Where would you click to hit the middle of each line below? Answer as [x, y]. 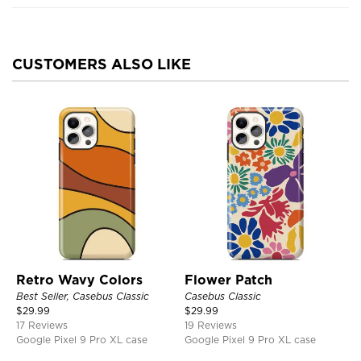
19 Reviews [211, 325]
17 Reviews [42, 325]
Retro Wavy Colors [79, 280]
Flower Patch [228, 280]
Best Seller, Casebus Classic [83, 296]
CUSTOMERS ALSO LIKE [102, 64]
